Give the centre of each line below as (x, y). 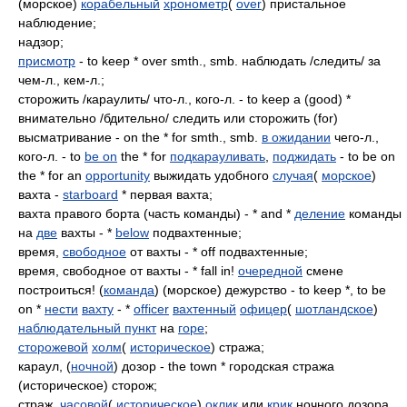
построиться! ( (61, 290)
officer (151, 309)
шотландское (334, 309)
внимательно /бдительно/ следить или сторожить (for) (178, 118)
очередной (270, 271)
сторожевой (53, 347)
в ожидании (296, 137)
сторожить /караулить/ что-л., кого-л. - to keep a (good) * (184, 99)
